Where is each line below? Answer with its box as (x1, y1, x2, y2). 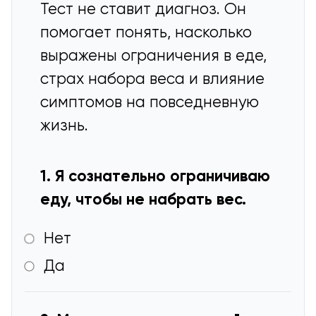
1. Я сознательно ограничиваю (40, 169, 271, 186)
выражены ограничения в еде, (40, 49, 267, 65)
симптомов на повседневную (40, 95, 260, 111)
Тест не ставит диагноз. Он (40, 2, 247, 18)
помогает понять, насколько (40, 25, 253, 42)
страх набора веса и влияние (40, 72, 265, 88)
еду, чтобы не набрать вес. (40, 193, 247, 209)
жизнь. (40, 119, 89, 135)
